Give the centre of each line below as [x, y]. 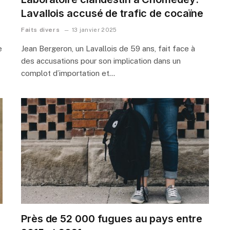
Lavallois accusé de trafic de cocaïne [112, 13]
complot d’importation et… [68, 73]
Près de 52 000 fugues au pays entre [112, 218]
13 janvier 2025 [94, 30]
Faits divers [41, 30]
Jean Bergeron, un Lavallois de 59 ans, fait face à [108, 48]
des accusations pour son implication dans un [101, 61]
